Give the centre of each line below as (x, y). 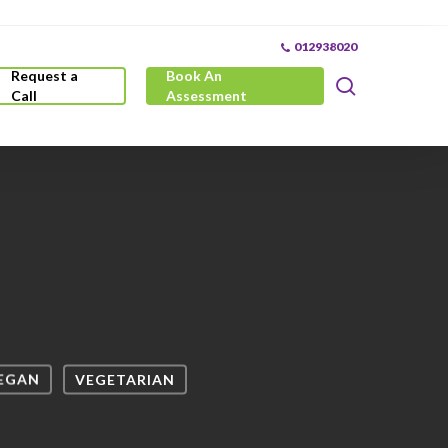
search (384, 84)
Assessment (206, 95)
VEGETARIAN (124, 379)
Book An (193, 75)
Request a (45, 75)
